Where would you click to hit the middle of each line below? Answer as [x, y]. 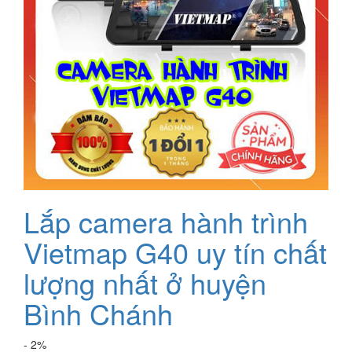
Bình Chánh [98, 313]
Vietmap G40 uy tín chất [175, 252]
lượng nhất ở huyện [145, 283]
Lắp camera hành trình [166, 222]
